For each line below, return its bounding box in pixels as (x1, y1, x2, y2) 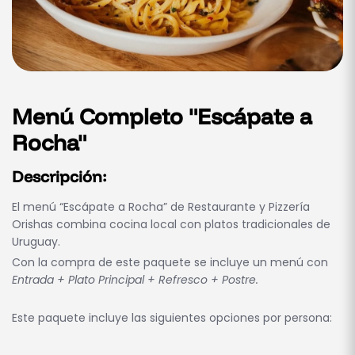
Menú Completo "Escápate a (12, 102, 312, 131)
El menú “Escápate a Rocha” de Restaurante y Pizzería (12, 199, 310, 216)
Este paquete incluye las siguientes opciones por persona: (12, 310, 332, 326)
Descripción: (12, 166, 107, 187)
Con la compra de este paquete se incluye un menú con (12, 254, 328, 271)
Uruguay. (12, 234, 60, 250)
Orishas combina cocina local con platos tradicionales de (12, 216, 330, 233)
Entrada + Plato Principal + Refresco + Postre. (12, 272, 258, 288)
